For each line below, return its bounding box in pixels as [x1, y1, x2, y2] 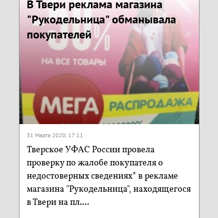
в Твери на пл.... [26, 196, 89, 209]
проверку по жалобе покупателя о [26, 157, 163, 169]
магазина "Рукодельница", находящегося [26, 183, 191, 196]
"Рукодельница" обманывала [26, 12, 176, 27]
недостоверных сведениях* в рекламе [26, 170, 178, 182]
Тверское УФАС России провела [26, 144, 155, 156]
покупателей [26, 27, 91, 42]
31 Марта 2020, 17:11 [26, 131, 83, 139]
